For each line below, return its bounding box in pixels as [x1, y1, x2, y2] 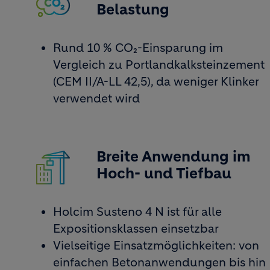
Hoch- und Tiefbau [96, 165, 231, 183]
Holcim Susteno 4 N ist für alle [53, 205, 222, 219]
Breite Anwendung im [96, 148, 251, 166]
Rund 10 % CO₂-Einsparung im [53, 41, 223, 55]
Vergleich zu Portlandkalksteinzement [53, 58, 265, 72]
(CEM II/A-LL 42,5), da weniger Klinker [53, 75, 259, 89]
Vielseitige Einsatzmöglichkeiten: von [53, 239, 259, 253]
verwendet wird [53, 92, 140, 105]
